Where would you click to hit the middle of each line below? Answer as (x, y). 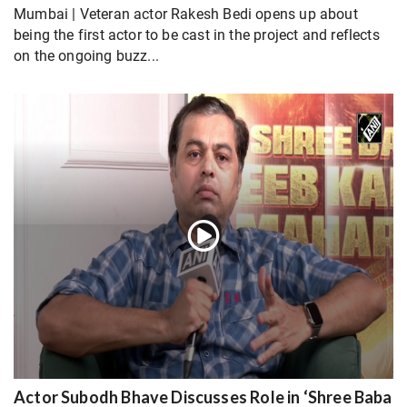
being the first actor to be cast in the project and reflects (197, 35)
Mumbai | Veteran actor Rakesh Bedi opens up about (186, 14)
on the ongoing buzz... (86, 55)
